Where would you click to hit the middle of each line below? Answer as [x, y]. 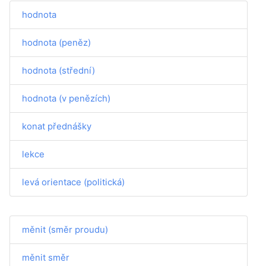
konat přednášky [57, 126]
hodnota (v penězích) [66, 98]
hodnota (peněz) [56, 42]
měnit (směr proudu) [65, 229]
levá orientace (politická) [73, 182]
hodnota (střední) [58, 70]
